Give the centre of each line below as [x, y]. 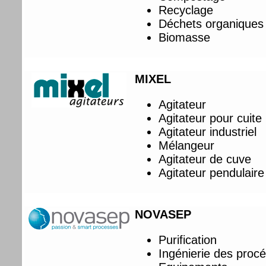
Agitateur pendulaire [212, 172]
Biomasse [185, 37]
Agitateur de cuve [205, 159]
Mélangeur [187, 145]
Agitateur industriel [208, 132]
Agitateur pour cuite [210, 118]
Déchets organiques [211, 23]
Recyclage [186, 10]
